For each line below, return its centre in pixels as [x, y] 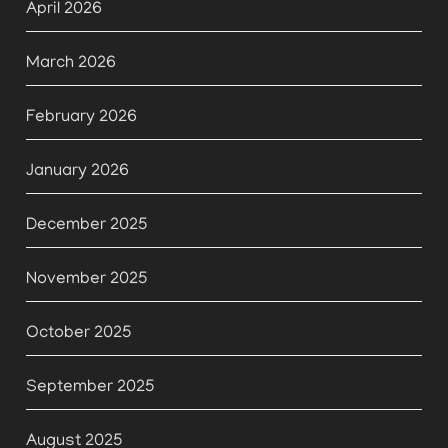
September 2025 [90, 388]
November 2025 [86, 280]
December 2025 [86, 226]
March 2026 [71, 64]
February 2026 [81, 118]
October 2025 [78, 334]
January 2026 [77, 172]
